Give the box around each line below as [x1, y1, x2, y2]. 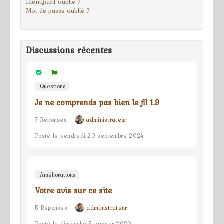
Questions [38, 82, 66, 91]
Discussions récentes [26, 43, 112, 57]
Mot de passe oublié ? [26, 5, 90, 15]
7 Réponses [35, 115, 67, 124]
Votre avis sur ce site [35, 184, 112, 197]
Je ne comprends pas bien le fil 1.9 [35, 96, 160, 108]
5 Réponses [35, 203, 67, 213]
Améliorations [38, 170, 76, 180]
